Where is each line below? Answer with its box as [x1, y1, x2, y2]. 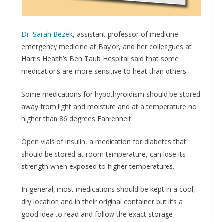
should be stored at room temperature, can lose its [21, 149, 186, 159]
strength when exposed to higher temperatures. [21, 161, 174, 171]
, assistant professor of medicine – [72, 29, 184, 39]
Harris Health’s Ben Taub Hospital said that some [21, 54, 179, 63]
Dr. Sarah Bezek [21, 29, 73, 39]
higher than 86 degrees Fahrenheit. [21, 113, 133, 123]
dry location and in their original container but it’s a [21, 196, 183, 206]
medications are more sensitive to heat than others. [21, 66, 188, 76]
